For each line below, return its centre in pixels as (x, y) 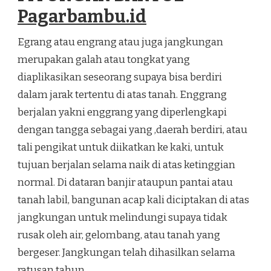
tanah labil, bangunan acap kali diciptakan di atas (133, 200)
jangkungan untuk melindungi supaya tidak (122, 218)
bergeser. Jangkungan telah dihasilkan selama (126, 253)
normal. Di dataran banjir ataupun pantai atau (125, 183)
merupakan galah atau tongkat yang (104, 60)
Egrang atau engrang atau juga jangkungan (120, 42)
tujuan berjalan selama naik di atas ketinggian (126, 165)
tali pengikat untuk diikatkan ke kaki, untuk (121, 148)
